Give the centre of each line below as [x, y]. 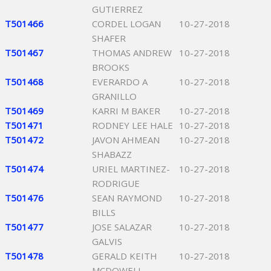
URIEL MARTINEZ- [131, 169]
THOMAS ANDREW [132, 53]
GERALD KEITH [125, 256]
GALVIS [107, 241]
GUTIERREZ [117, 9]
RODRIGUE [116, 183]
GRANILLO [114, 96]
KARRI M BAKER [126, 111]
